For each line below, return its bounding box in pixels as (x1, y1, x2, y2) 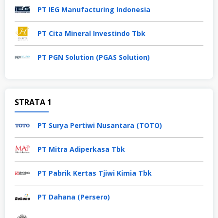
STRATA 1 (15, 97, 52, 108)
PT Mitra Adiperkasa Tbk (37, 145, 125, 154)
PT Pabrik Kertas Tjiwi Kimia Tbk (37, 168, 152, 178)
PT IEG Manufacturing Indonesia (37, 5, 150, 15)
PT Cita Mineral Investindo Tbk (37, 29, 145, 38)
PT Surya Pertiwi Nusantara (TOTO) (37, 121, 162, 130)
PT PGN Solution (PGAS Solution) (37, 53, 150, 62)
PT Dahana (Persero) (37, 192, 110, 202)
